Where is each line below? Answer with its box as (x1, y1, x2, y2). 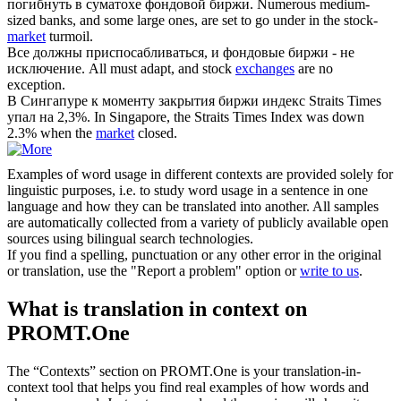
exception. (7, 77, 65, 93)
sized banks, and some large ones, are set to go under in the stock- (7, 13, 378, 29)
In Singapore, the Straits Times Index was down (94, 109, 364, 125)
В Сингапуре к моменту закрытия (7, 93, 218, 109)
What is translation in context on (7, 297, 307, 321)
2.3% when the (7, 125, 96, 141)
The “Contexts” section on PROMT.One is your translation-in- (7, 363, 361, 380)
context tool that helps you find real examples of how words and (7, 380, 369, 396)
